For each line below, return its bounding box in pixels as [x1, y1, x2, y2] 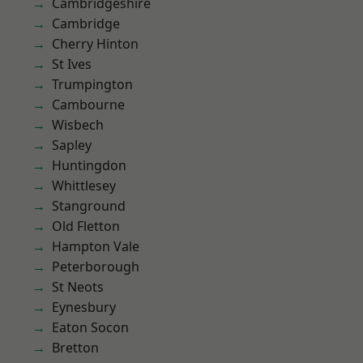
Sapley [52, 136, 92, 154]
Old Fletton [52, 217, 120, 235]
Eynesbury [52, 298, 116, 316]
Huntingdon [52, 156, 126, 174]
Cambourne [52, 96, 125, 113]
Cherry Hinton [52, 35, 139, 53]
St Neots [52, 278, 104, 296]
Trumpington [52, 75, 133, 93]
